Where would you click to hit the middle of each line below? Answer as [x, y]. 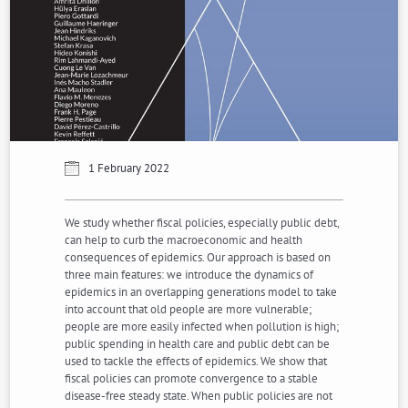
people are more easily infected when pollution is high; [202, 327]
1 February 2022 [129, 168]
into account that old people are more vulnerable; [189, 310]
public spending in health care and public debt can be [198, 344]
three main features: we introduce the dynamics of [189, 275]
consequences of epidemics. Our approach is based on [198, 258]
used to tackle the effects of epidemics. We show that [196, 362]
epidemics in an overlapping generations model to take [201, 292]
